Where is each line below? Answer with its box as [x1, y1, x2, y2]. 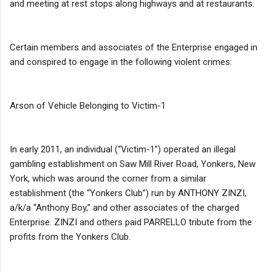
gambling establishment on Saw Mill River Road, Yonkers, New [10, 158, 256, 169]
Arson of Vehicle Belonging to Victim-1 [10, 100, 166, 111]
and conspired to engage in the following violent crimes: [10, 56, 232, 67]
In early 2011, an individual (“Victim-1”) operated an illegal [10, 143, 236, 155]
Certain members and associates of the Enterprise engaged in [10, 41, 257, 53]
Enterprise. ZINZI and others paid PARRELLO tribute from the [10, 216, 252, 228]
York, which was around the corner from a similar [10, 172, 206, 184]
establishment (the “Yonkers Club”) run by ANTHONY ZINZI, [10, 187, 246, 199]
